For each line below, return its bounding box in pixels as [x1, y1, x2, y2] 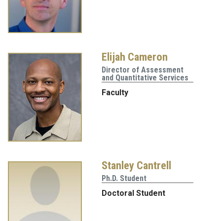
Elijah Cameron [102, 50, 168, 64]
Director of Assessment [102, 65, 184, 75]
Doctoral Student [102, 188, 165, 198]
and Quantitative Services [102, 73, 188, 83]
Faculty [102, 88, 128, 98]
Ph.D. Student [102, 174, 147, 184]
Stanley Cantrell [102, 159, 171, 172]
